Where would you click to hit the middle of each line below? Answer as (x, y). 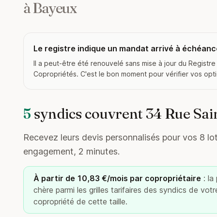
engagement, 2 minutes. (71, 151)
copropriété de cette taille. (80, 201)
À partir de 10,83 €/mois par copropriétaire (117, 178)
